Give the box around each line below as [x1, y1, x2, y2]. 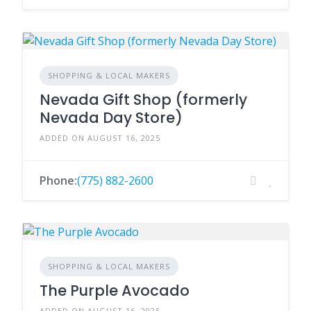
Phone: [40, 173, 77, 188]
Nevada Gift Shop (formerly [40, 90, 247, 110]
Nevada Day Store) [40, 108, 183, 128]
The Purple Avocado [40, 280, 190, 301]
